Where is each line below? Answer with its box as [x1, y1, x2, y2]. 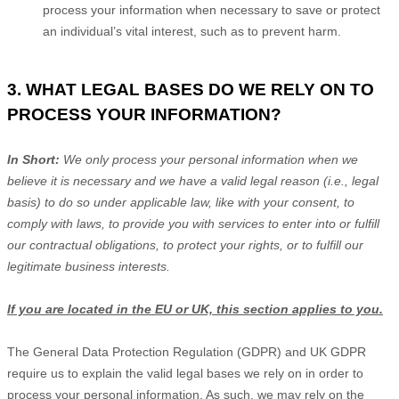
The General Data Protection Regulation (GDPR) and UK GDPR [7, 345, 366, 359]
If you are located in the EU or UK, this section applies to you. [7, 302, 383, 316]
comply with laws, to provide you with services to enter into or [7, 216, 354, 231]
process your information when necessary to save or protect [43, 3, 380, 17]
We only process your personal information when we [63, 152, 358, 167]
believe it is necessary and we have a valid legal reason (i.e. [7, 174, 345, 188]
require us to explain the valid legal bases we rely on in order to [7, 366, 363, 380]
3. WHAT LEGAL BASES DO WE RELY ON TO [7, 80, 374, 99]
